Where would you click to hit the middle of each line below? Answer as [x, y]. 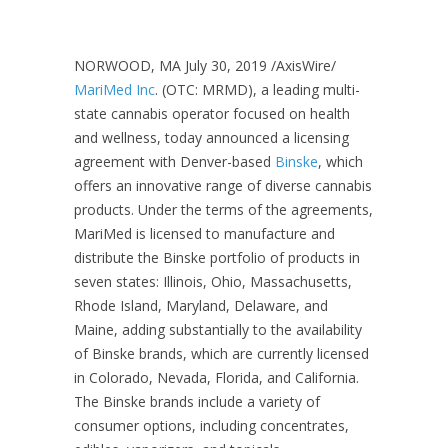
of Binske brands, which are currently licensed [221, 353]
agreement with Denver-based [174, 161]
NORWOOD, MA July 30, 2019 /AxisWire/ [205, 65]
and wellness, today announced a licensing [211, 137]
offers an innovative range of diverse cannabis [223, 185]
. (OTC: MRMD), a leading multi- [257, 89]
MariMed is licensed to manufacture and [204, 233]
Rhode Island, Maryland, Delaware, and [201, 305]
